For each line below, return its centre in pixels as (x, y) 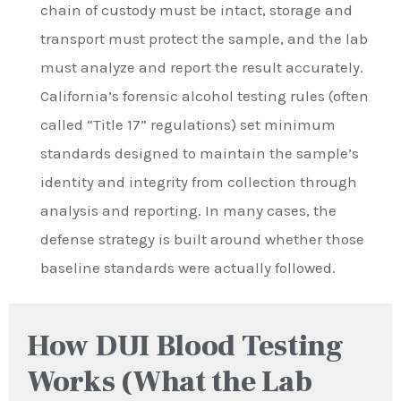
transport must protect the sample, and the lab (204, 38)
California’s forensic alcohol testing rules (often (205, 95)
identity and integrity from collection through (199, 181)
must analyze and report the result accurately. (202, 67)
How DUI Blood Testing (185, 346)
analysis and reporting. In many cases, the (188, 210)
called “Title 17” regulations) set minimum (188, 124)
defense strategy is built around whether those (202, 239)
